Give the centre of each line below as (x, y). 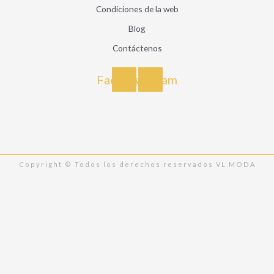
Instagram (150, 79)
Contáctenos (137, 48)
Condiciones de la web (137, 9)
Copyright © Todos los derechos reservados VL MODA (137, 164)
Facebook (124, 79)
